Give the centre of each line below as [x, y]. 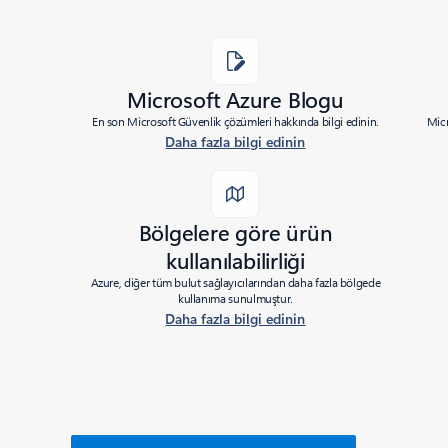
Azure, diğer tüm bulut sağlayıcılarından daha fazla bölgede [235, 282]
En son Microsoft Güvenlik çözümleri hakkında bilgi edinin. [235, 121]
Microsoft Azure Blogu [235, 99]
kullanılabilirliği [235, 260]
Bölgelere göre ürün [235, 232]
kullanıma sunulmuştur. [235, 298]
